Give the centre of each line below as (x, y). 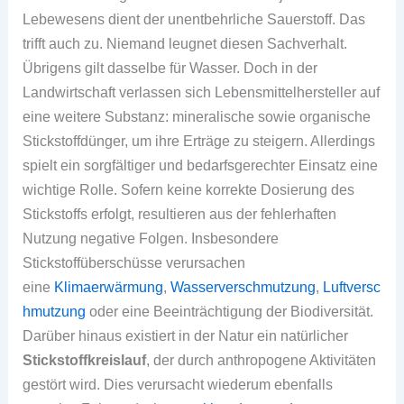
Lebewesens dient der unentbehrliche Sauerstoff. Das (194, 19)
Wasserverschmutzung (243, 287)
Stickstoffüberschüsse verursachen (134, 263)
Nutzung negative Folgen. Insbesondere (151, 239)
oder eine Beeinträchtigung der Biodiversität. (230, 312)
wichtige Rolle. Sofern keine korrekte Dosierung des (189, 190)
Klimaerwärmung (109, 287)
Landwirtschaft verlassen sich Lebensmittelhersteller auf (202, 92)
